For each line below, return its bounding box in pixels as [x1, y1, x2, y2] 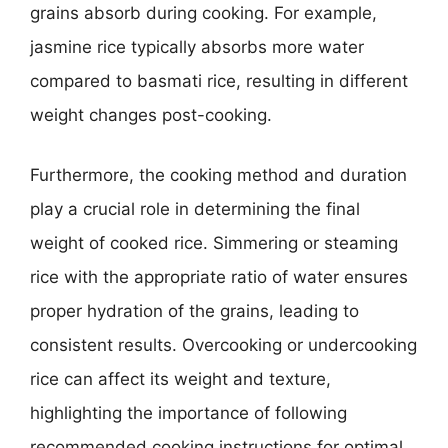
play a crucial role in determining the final [30, 198, 360, 219]
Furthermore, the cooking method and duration [30, 164, 407, 185]
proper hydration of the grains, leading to [30, 300, 359, 321]
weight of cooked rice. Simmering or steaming [30, 232, 398, 253]
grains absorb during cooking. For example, [30, 3, 377, 23]
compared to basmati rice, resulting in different [30, 71, 408, 91]
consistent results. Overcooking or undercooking [30, 334, 417, 355]
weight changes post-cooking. [30, 105, 272, 125]
